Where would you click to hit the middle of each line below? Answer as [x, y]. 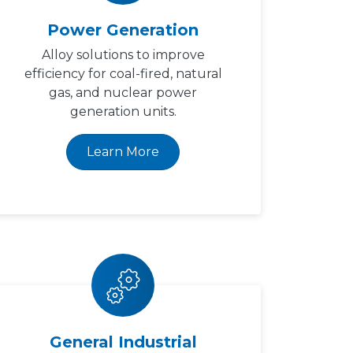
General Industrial [123, 342]
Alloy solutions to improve [123, 55]
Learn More [123, 152]
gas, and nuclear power [123, 93]
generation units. [123, 111]
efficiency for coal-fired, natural [123, 74]
